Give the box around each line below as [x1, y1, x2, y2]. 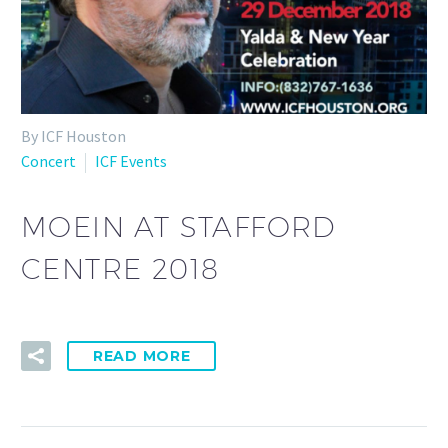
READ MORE [93, 347, 191, 366]
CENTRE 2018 [21, 251, 220, 285]
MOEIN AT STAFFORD [21, 209, 336, 243]
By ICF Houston [21, 126, 126, 147]
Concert [21, 151, 76, 172]
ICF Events [95, 151, 167, 172]
